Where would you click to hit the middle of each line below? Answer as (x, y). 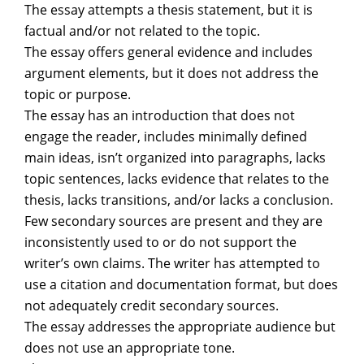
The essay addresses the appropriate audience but (180, 327)
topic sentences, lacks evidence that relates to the (177, 179)
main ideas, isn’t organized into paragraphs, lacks (175, 158)
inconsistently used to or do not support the (160, 242)
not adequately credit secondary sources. (152, 305)
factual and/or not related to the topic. (142, 31)
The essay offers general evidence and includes (169, 52)
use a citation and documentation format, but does (181, 284)
